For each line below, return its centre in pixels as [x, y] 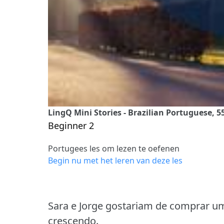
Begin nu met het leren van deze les [115, 160]
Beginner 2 [71, 125]
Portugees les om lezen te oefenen [114, 148]
